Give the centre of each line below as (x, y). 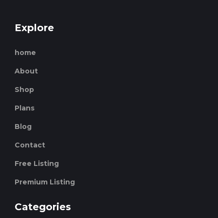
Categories (43, 207)
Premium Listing (45, 182)
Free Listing (37, 164)
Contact (30, 145)
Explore (34, 28)
